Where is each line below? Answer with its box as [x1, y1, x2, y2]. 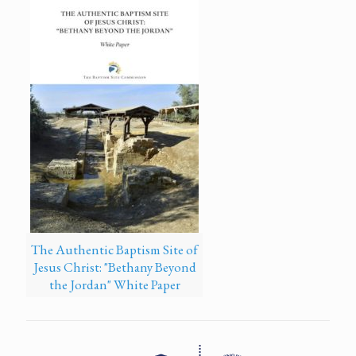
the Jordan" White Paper [48, 275, 180, 293]
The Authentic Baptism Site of [31, 240, 198, 258]
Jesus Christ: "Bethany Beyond [33, 257, 196, 276]
